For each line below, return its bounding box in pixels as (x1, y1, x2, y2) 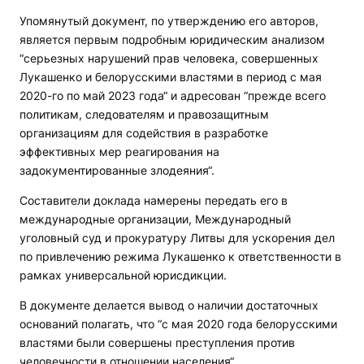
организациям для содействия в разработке (19, 126, 268, 140)
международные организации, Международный (19, 212, 291, 226)
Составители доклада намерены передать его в (19, 193, 288, 207)
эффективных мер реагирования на (19, 145, 219, 158)
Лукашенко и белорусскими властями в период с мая (19, 70, 322, 84)
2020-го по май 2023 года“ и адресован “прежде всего (19, 89, 326, 102)
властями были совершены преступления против (19, 336, 295, 349)
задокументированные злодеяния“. (19, 163, 214, 177)
